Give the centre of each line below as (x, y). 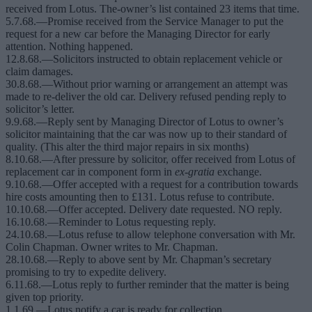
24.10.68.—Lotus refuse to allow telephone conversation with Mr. (150, 235)
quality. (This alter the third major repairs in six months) (127, 147)
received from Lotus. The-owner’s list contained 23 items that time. (153, 9)
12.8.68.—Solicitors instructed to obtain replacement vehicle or (144, 59)
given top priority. (45, 297)
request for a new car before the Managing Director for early (138, 34)
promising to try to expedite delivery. (86, 272)
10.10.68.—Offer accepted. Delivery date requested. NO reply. (144, 210)
